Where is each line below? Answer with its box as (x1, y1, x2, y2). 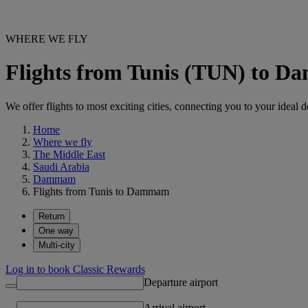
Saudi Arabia (33, 160, 89, 173)
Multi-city (38, 239, 75, 250)
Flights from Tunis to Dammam (33, 185, 169, 197)
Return (38, 210, 65, 221)
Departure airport (144, 276, 218, 288)
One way (38, 225, 74, 236)
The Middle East (33, 148, 105, 160)
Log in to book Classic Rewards (5, 263, 145, 275)
